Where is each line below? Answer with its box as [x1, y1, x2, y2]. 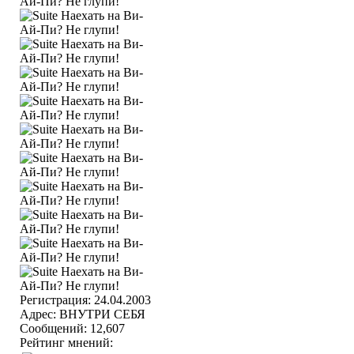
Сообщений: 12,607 [20, 322, 125, 335]
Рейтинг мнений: [20, 336, 116, 349]
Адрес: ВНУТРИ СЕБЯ [20, 307, 145, 321]
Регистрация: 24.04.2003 [20, 293, 151, 307]
